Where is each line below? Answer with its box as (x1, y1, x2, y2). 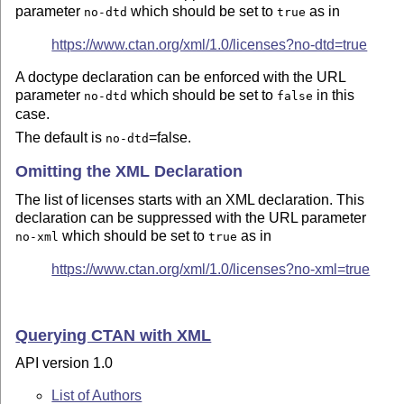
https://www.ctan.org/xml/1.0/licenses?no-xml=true (51, 261, 371, 277)
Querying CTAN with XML (15, 326, 212, 344)
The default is (15, 130, 106, 146)
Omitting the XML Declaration (15, 162, 243, 181)
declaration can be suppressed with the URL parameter (15, 209, 367, 225)
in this (313, 87, 355, 104)
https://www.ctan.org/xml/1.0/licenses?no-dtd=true (51, 37, 368, 53)
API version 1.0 (15, 355, 114, 372)
